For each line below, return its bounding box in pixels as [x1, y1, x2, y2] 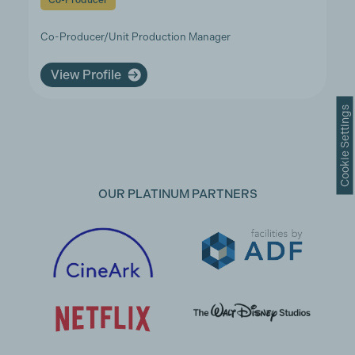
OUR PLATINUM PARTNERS [97, 187, 258, 201]
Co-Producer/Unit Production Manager [40, 31, 231, 43]
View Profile [50, 67, 121, 82]
